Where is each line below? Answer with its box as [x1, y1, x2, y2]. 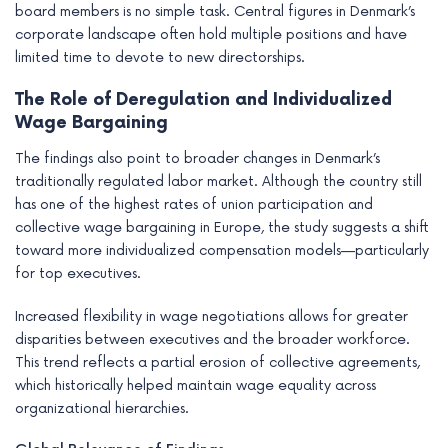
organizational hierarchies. [15, 400, 189, 418]
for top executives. [15, 265, 141, 283]
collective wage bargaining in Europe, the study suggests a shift [15, 219, 429, 237]
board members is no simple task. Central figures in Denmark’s [15, 3, 415, 21]
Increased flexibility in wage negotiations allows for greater [15, 308, 408, 326]
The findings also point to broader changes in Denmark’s [15, 150, 380, 168]
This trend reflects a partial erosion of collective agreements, [15, 354, 420, 372]
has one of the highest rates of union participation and [15, 196, 373, 214]
